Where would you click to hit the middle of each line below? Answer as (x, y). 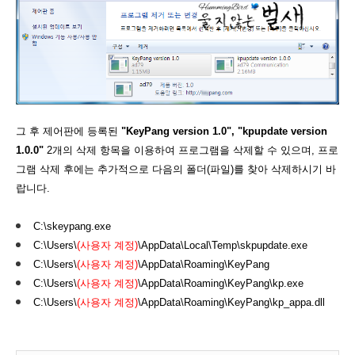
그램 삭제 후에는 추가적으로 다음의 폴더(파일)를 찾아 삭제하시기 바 (176, 169)
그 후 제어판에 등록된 (69, 131)
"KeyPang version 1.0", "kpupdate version (224, 131)
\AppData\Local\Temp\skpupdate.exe (223, 245)
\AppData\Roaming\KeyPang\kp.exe (221, 283)
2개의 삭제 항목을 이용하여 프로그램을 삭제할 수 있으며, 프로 (191, 150)
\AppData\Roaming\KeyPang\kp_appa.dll (231, 302)
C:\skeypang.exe (72, 226)
